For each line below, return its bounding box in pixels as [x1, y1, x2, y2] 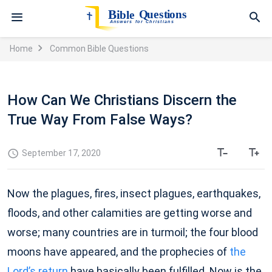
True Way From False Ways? [7, 111, 192, 128]
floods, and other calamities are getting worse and [7, 206, 252, 219]
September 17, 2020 [22, 148, 101, 158]
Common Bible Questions [50, 44, 149, 53]
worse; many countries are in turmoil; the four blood [7, 226, 258, 239]
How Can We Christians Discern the [7, 92, 237, 109]
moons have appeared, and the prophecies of [7, 245, 229, 258]
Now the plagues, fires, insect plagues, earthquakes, [7, 187, 260, 200]
